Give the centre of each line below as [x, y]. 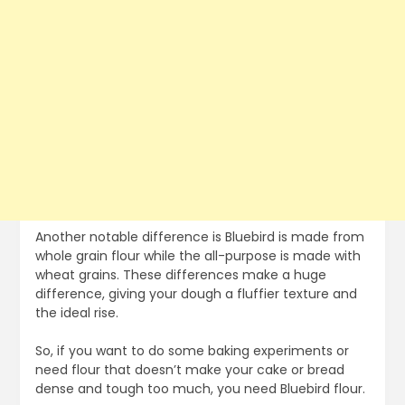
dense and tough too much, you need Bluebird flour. [202, 389]
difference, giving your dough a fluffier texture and [196, 294]
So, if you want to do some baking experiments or [192, 351]
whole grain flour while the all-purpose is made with [198, 256]
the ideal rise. [78, 313]
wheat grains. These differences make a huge [180, 275]
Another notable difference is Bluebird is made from [199, 237]
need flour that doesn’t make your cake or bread [189, 370]
